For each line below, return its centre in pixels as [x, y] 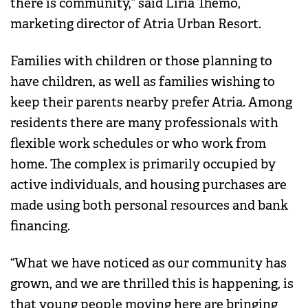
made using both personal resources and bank [149, 206]
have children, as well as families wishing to [143, 82]
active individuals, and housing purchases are [148, 185]
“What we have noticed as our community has [148, 264]
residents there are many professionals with [144, 123]
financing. [40, 227]
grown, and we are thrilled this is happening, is [152, 284]
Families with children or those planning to [141, 62]
